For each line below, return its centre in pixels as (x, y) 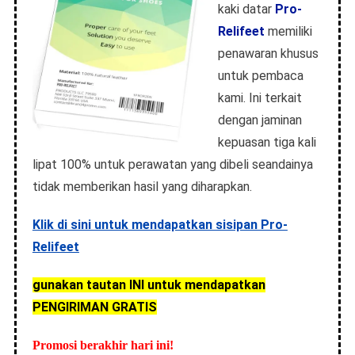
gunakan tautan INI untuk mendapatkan (149, 284)
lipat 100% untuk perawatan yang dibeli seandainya (172, 164)
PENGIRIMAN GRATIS (94, 307)
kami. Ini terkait (260, 97)
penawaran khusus (268, 53)
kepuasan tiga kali (267, 142)
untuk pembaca (260, 75)
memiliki (288, 31)
